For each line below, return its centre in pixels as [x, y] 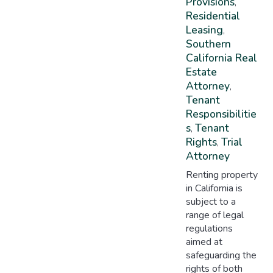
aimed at [204, 242]
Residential [213, 16]
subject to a [211, 201]
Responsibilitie [221, 114]
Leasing [204, 30]
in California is [214, 188]
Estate [201, 72]
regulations [209, 228]
